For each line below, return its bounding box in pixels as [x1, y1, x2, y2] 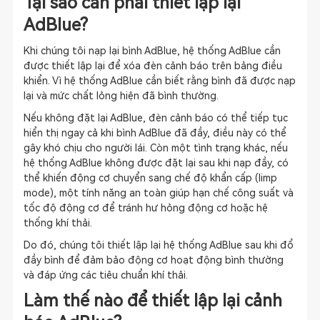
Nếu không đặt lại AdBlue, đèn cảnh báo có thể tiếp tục [23, 112, 288, 124]
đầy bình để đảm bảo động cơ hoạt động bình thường [23, 254, 284, 266]
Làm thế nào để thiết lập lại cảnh [23, 291, 282, 311]
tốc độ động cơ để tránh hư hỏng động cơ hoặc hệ [23, 202, 268, 214]
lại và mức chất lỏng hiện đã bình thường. [23, 90, 219, 101]
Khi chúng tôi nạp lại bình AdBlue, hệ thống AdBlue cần [23, 45, 281, 56]
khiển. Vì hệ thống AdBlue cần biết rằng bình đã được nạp [23, 75, 296, 86]
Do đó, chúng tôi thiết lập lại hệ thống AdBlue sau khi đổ [23, 239, 294, 251]
